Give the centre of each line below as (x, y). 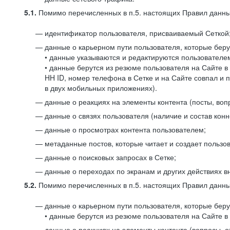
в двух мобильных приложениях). (101, 88)
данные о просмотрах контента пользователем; (125, 129)
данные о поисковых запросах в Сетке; (110, 157)
